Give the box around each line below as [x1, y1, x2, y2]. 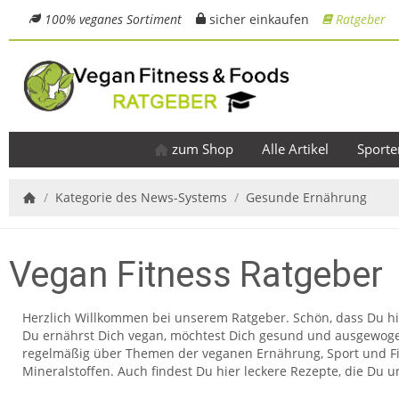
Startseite [21, 202, 78, 220]
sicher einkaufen [206, 11, 309, 28]
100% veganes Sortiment [45, 11, 182, 28]
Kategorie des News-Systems [55, 189, 227, 207]
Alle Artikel [261, 140, 329, 159]
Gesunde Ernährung [246, 189, 367, 207]
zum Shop [167, 140, 233, 159]
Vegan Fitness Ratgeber [9, 253, 383, 296]
